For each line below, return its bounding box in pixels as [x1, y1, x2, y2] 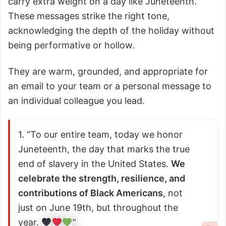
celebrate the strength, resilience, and [18, 173, 185, 184]
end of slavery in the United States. [18, 158, 171, 169]
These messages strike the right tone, [8, 10, 169, 21]
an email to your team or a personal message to [8, 81, 211, 92]
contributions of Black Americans [18, 188, 163, 199]
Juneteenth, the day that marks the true [18, 144, 190, 155]
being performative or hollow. [8, 39, 135, 50]
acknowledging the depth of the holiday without [8, 25, 214, 36]
